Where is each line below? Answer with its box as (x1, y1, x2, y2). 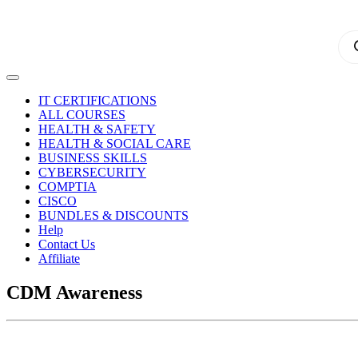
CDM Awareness (6, 281, 142, 303)
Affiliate (38, 252, 80, 265)
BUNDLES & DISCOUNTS (38, 209, 189, 222)
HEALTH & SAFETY (38, 122, 156, 136)
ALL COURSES (38, 108, 125, 121)
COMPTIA (38, 180, 97, 193)
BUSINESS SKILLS (38, 151, 147, 165)
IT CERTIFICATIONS (38, 93, 157, 107)
